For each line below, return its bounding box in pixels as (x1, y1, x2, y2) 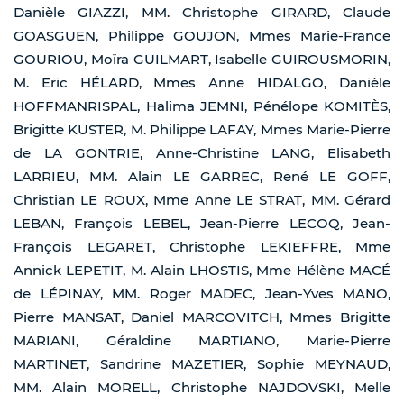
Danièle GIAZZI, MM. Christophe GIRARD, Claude (14, 4, 390, 22)
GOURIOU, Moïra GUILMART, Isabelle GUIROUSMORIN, (14, 50, 390, 69)
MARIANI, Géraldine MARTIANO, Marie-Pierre (14, 332, 390, 350)
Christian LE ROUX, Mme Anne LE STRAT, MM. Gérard (14, 191, 390, 209)
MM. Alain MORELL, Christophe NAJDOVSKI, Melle (14, 379, 390, 397)
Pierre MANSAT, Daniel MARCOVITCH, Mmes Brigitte (14, 308, 390, 326)
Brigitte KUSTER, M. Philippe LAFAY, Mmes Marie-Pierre (14, 121, 390, 139)
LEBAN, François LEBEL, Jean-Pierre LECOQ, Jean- (14, 215, 390, 233)
